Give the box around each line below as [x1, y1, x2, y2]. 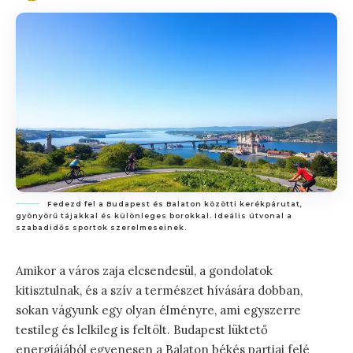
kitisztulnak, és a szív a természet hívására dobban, [16, 283, 303, 299]
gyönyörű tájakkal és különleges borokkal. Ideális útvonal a [16, 211, 292, 221]
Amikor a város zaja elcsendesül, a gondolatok [16, 263, 273, 279]
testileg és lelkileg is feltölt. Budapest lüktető [16, 322, 268, 338]
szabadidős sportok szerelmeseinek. [16, 223, 187, 232]
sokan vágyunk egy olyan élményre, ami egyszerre [16, 303, 301, 318]
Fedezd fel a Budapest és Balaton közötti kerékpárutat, [47, 199, 303, 209]
